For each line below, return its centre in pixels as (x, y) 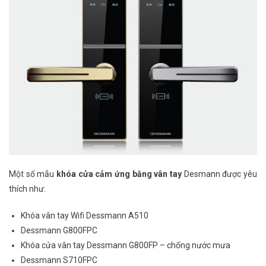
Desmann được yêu (219, 174)
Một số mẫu (33, 174)
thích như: (27, 189)
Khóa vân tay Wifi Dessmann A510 (85, 216)
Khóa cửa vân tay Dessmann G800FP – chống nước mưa (126, 246)
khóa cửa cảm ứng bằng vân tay (119, 174)
